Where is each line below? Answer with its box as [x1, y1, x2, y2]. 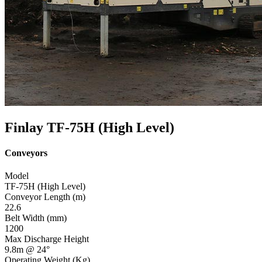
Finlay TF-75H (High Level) [5, 119, 174, 135]
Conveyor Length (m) [5, 192, 85, 202]
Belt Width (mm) [5, 213, 67, 223]
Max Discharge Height [5, 234, 89, 244]
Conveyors [5, 148, 47, 158]
